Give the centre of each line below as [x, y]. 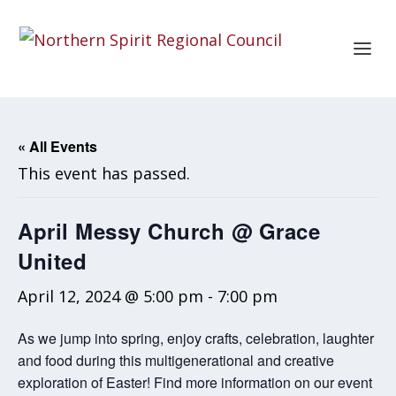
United [52, 261]
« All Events [57, 146]
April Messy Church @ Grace [169, 231]
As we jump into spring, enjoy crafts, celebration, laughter [196, 338]
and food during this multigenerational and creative [176, 360]
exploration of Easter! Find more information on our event [195, 382]
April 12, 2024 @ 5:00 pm [110, 296]
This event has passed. [104, 173]
